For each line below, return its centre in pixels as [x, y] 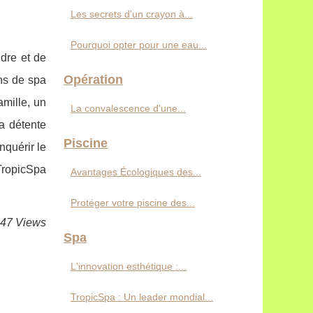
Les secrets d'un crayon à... [132, 14]
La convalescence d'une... [128, 108]
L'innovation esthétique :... [129, 266]
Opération [93, 80]
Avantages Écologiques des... [136, 172]
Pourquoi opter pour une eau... [139, 45]
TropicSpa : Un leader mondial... [142, 297]
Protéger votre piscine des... [133, 203]
